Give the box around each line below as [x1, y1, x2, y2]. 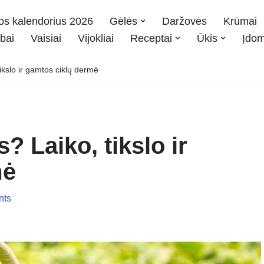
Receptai [130, 32, 172, 44]
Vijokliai [78, 32, 114, 44]
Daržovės [162, 15, 207, 27]
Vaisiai [31, 32, 61, 44]
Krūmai [223, 15, 257, 27]
